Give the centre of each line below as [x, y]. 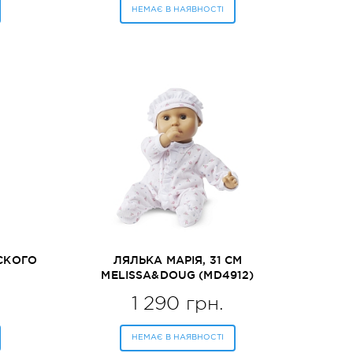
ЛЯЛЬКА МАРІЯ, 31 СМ [178, 260]
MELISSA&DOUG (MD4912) [178, 275]
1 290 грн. [178, 303]
